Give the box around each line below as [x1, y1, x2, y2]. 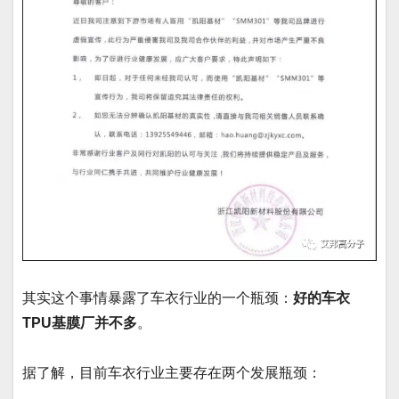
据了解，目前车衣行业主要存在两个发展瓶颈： [22, 364, 322, 380]
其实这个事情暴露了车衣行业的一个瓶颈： [22, 289, 293, 305]
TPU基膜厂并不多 [22, 314, 137, 330]
